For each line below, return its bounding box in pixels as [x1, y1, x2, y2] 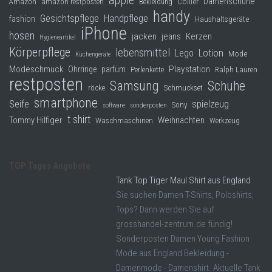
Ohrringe [68, 64, 97, 75]
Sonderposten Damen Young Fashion [116, 233, 250, 245]
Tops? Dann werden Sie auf [116, 204, 214, 216]
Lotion [199, 47, 223, 59]
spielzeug [192, 98, 229, 110]
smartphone [34, 95, 98, 111]
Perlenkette [131, 65, 164, 75]
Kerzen [186, 31, 212, 42]
